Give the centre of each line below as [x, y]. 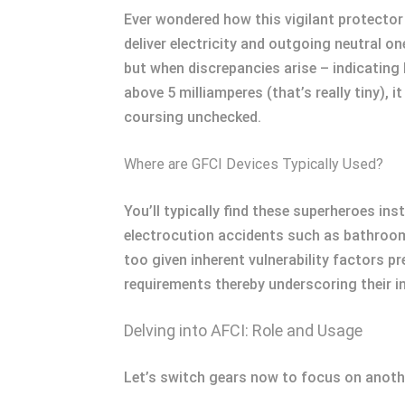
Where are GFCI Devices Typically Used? [254, 164]
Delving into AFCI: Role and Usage [243, 330]
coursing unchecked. [193, 117]
